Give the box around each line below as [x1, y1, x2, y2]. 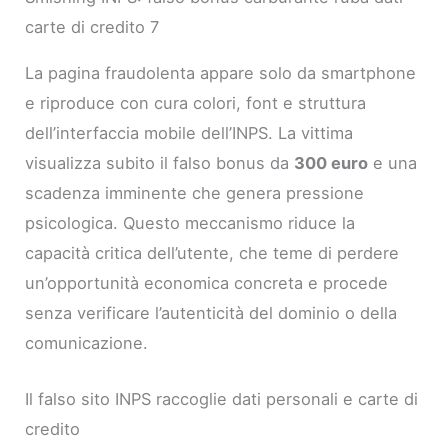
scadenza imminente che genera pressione [25, 182, 365, 203]
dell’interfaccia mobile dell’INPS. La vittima [25, 122, 354, 143]
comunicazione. [25, 332, 149, 353]
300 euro [294, 152, 369, 173]
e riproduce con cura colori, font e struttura [25, 92, 367, 113]
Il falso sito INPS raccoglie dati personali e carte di [25, 389, 419, 410]
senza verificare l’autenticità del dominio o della [25, 302, 398, 323]
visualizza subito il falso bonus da [25, 152, 295, 173]
